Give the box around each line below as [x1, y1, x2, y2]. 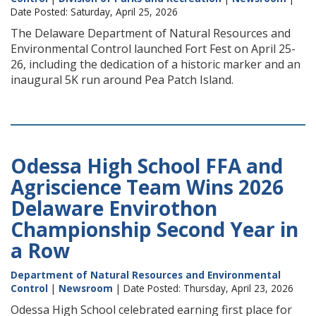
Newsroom [59, 281, 113, 295]
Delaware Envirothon [11, 195, 217, 221]
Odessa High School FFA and [11, 152, 283, 179]
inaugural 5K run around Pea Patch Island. [11, 72, 233, 87]
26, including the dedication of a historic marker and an [11, 56, 300, 72]
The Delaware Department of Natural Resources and [11, 25, 291, 41]
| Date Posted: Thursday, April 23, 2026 [113, 281, 293, 295]
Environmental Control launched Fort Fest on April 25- [11, 41, 296, 56]
